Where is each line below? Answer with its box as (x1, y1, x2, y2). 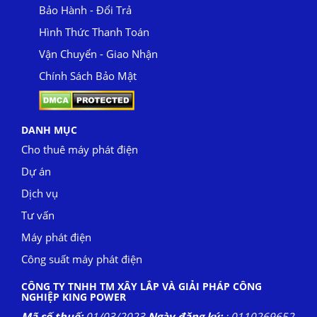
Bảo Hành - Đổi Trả (39, 2, 132, 17)
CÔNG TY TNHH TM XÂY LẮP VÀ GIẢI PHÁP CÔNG (21, 279, 262, 293)
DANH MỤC (21, 122, 77, 137)
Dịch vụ (21, 185, 58, 200)
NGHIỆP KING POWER (21, 289, 126, 304)
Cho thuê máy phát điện (21, 142, 138, 156)
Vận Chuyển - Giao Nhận (39, 46, 158, 61)
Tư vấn (21, 207, 54, 222)
